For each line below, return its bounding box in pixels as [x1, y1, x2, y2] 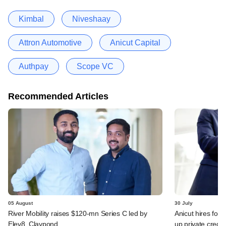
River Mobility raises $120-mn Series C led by [8, 209, 147, 217]
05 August [8, 200, 33, 206]
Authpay [19, 62, 48, 71]
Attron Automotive [19, 38, 82, 47]
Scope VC [77, 62, 114, 71]
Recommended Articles [8, 91, 108, 101]
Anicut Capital [110, 38, 160, 47]
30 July [175, 200, 193, 206]
